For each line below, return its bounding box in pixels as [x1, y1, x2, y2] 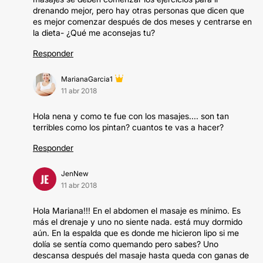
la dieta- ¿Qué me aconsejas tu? [33, 28, 155, 38]
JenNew [61, 169, 89, 178]
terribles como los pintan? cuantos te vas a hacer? [33, 122, 224, 132]
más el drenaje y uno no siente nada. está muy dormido [33, 217, 242, 227]
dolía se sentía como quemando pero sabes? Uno [33, 239, 218, 249]
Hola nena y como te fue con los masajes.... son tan [33, 111, 229, 121]
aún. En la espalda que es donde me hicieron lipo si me [33, 228, 239, 238]
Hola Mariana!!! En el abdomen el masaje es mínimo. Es [33, 205, 241, 215]
